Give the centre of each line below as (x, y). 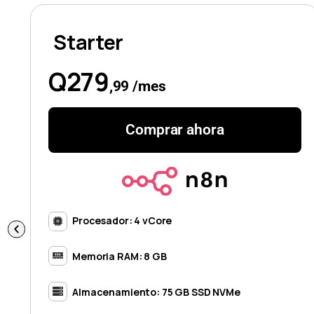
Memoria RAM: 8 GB (120, 257)
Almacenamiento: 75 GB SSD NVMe (156, 292)
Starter (89, 42)
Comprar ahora (175, 130)
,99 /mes (137, 86)
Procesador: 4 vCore (122, 221)
